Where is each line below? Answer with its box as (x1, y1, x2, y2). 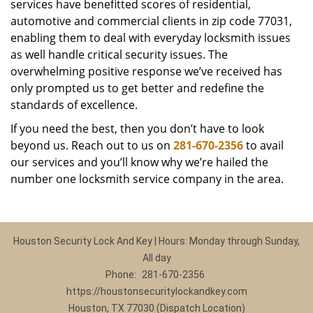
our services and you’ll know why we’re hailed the (10, 154, 268, 170)
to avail (243, 138, 284, 153)
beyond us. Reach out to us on (10, 138, 173, 153)
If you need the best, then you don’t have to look (10, 121, 264, 136)
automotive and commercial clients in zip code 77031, (10, 13, 292, 29)
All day (142, 252, 171, 263)
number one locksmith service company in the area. (10, 171, 284, 187)
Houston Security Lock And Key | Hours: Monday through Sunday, (13, 235, 300, 247)
